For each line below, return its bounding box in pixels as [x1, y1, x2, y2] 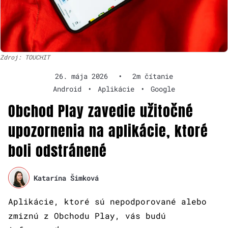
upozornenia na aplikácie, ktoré [8, 120, 208, 142]
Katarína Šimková [34, 173, 99, 183]
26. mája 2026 [55, 71, 108, 81]
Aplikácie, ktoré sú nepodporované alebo [8, 196, 207, 207]
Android [53, 84, 81, 94]
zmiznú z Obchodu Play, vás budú [8, 210, 166, 221]
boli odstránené [8, 140, 107, 162]
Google [151, 84, 175, 94]
